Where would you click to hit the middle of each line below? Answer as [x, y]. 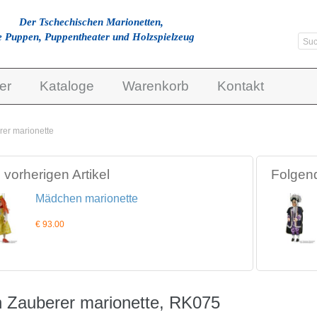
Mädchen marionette [87, 198]
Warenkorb [156, 86]
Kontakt [241, 86]
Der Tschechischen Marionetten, [91, 22]
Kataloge [67, 86]
